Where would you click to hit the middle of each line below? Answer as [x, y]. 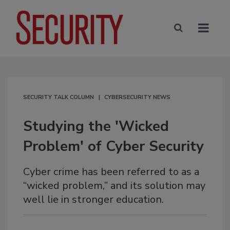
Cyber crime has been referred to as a [111, 171]
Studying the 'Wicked [96, 126]
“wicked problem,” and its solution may [114, 185]
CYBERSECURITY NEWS [137, 97]
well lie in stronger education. [93, 199]
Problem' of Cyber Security [113, 146]
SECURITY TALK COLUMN [59, 97]
